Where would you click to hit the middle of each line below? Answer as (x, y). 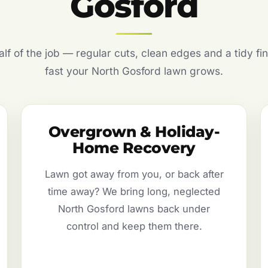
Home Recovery (134, 148)
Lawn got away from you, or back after (134, 174)
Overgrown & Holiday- (134, 132)
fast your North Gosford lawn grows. (134, 71)
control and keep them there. (134, 226)
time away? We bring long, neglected (134, 192)
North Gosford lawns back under (134, 209)
